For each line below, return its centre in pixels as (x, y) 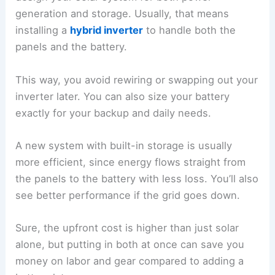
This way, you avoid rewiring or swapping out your (137, 79)
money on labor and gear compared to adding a (130, 261)
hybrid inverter (107, 30)
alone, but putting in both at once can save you (130, 245)
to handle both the (190, 30)
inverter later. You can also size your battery (123, 96)
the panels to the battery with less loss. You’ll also (137, 178)
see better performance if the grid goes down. (128, 195)
